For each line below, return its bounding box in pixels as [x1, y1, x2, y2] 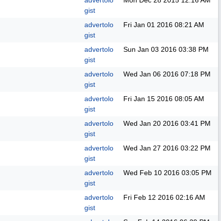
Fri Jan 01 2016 [123, 21, 173, 29]
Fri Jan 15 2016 [123, 95, 173, 103]
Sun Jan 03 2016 [123, 45, 177, 53]
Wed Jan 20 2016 [123, 119, 179, 127]
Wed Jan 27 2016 [123, 144, 179, 152]
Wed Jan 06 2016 [123, 70, 179, 78]
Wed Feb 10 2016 [123, 169, 180, 177]
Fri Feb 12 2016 [123, 193, 174, 201]
